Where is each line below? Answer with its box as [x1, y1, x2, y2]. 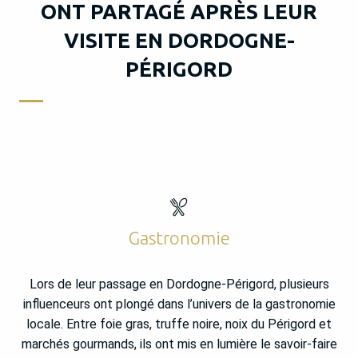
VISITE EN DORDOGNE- [63, 28, 295, 52]
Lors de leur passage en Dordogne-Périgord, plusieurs [29, 276, 329, 292]
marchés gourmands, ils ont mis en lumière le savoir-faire [21, 336, 337, 352]
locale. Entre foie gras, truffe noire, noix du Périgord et [26, 316, 332, 332]
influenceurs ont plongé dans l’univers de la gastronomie [22, 296, 336, 312]
